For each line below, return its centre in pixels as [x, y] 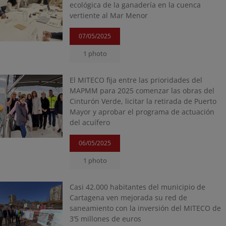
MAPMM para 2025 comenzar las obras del [142, 91]
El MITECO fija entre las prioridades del [136, 80]
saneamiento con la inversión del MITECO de [146, 208]
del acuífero [90, 122]
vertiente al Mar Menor [109, 15]
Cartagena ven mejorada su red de [129, 197]
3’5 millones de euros [106, 219]
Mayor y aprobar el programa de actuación [142, 112]
